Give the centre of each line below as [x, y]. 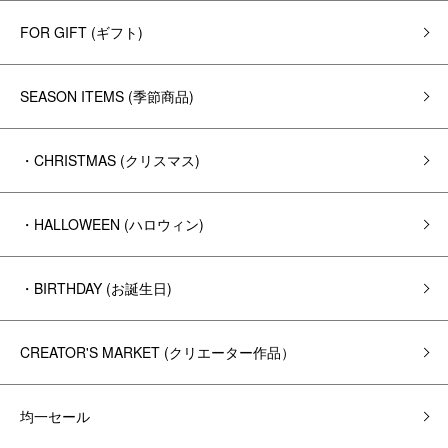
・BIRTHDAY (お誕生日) [96, 288]
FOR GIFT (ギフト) [81, 32]
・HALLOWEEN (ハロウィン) [112, 224]
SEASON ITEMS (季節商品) [107, 96]
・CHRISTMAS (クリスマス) [110, 160]
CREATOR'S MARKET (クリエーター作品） [157, 352]
